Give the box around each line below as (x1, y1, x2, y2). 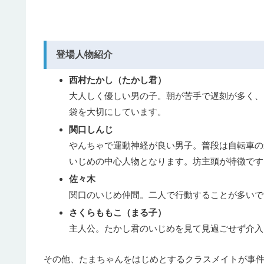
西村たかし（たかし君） (69, 74, 166, 85)
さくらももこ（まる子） (69, 207, 166, 217)
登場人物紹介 (56, 49, 113, 60)
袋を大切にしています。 (69, 106, 166, 117)
